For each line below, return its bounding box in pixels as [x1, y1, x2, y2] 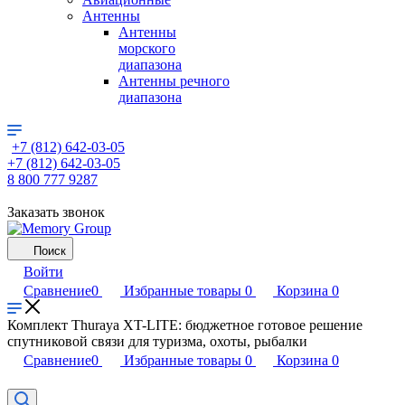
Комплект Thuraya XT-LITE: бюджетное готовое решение [7, 317, 363, 333]
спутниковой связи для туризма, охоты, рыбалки [7, 334, 307, 349]
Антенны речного [118, 73, 230, 89]
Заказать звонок [7, 204, 105, 220]
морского [118, 41, 175, 56]
